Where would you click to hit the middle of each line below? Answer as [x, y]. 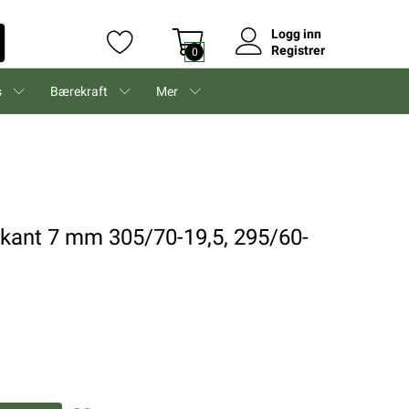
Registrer [298, 50]
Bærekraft [79, 91]
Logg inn [296, 34]
